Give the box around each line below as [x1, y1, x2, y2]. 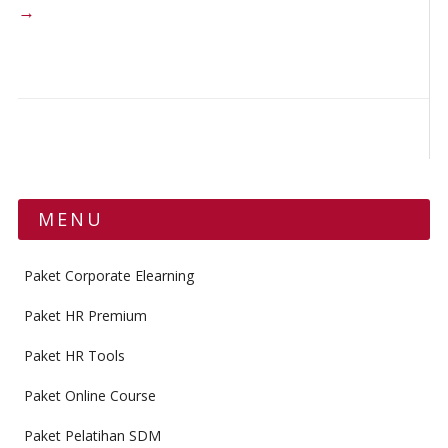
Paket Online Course [23, 386, 156, 405]
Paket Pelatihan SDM [23, 426, 161, 445]
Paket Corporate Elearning [23, 266, 194, 285]
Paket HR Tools [23, 346, 125, 365]
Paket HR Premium [23, 306, 147, 325]
